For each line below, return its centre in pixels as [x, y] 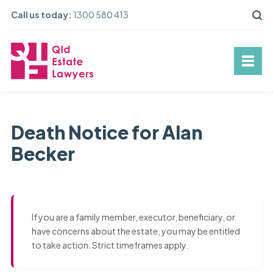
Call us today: [41, 15]
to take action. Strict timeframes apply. [110, 245]
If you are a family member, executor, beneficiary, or [133, 217]
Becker [43, 154]
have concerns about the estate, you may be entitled [136, 231]
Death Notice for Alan [106, 133]
